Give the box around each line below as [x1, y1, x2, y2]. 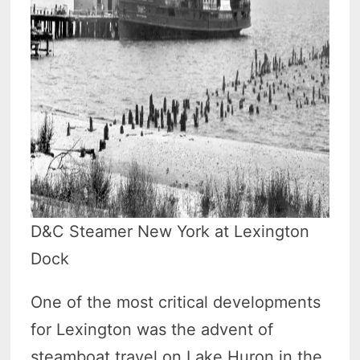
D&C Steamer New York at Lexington [31, 221, 310, 241]
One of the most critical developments [31, 292, 321, 312]
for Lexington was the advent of [31, 319, 274, 339]
